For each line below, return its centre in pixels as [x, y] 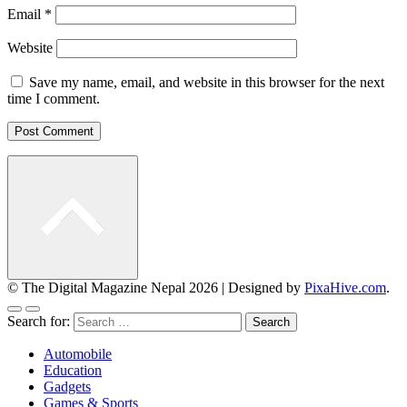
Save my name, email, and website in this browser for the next [207, 83]
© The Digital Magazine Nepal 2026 [114, 288]
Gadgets [67, 387]
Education [73, 371]
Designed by [266, 288]
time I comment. [54, 99]
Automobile [78, 354]
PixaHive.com [345, 288]
